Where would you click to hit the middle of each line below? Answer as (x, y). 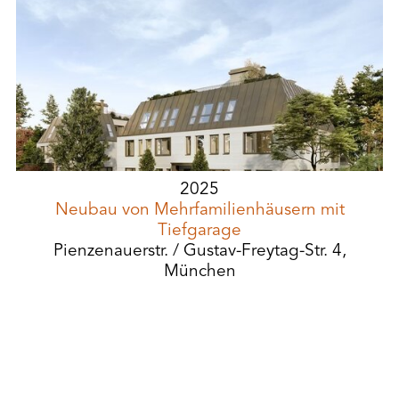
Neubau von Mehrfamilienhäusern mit (199, 211)
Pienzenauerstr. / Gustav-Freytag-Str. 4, (199, 252)
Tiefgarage (199, 231)
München (199, 272)
